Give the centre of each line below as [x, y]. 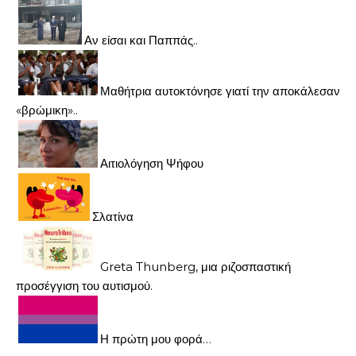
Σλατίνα [113, 216]
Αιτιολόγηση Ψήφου [152, 163]
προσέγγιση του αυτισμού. [84, 285]
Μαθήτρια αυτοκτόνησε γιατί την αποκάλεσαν [220, 91]
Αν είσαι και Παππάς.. [141, 41]
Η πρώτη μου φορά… [156, 339]
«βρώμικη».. [47, 110]
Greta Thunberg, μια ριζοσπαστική [195, 266]
